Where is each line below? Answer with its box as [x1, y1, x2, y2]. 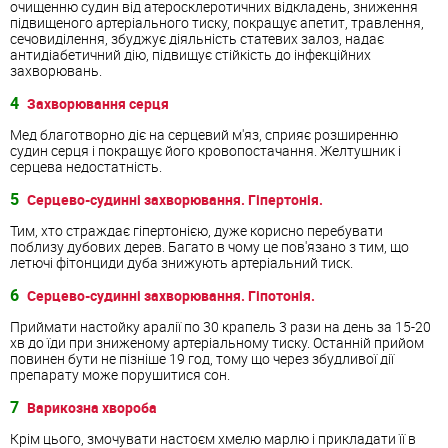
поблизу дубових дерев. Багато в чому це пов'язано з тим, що [10, 236, 409, 256]
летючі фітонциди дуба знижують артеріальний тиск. [10, 252, 353, 272]
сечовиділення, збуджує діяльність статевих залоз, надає [10, 28, 384, 48]
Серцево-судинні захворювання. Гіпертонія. [27, 189, 323, 209]
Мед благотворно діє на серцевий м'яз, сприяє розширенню [10, 124, 398, 144]
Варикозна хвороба [27, 397, 157, 417]
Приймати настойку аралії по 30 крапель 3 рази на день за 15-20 [10, 316, 431, 336]
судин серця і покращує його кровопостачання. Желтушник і [10, 140, 401, 160]
